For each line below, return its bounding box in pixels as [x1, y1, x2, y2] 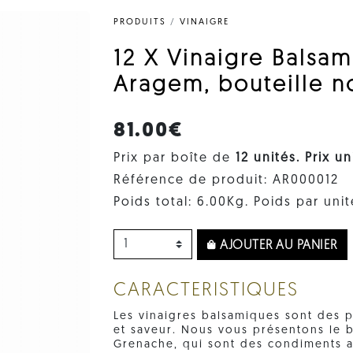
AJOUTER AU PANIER [216, 239, 337, 252]
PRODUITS [113, 17, 166, 27]
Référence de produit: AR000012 [113, 173, 339, 187]
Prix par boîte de [113, 151, 236, 165]
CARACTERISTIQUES [113, 281, 299, 300]
